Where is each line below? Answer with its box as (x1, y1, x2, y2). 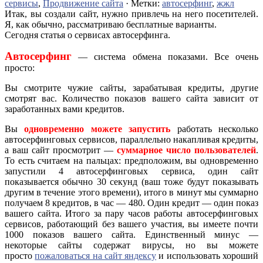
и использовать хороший (156, 251, 259, 261)
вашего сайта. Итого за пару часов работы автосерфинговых (5, 208, 258, 219)
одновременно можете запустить (24, 124, 171, 134)
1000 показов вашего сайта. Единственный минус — (5, 230, 258, 240)
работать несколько (170, 124, 259, 134)
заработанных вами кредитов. (5, 104, 124, 114)
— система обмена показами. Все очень (72, 52, 258, 62)
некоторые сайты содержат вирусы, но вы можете (5, 240, 258, 251)
